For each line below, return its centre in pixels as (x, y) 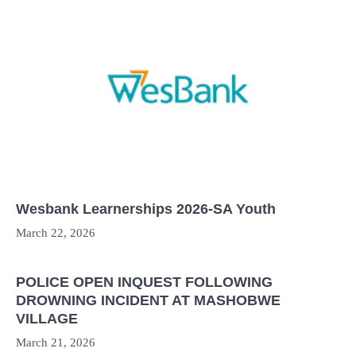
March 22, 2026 (56, 233)
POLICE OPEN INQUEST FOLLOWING (144, 282)
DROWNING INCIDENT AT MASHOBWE (148, 301)
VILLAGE (47, 319)
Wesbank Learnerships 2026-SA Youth (146, 209)
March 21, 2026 (56, 343)
